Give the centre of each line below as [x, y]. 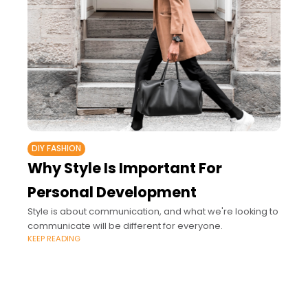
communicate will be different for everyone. [125, 226]
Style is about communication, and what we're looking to [153, 212]
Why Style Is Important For [125, 168]
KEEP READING [54, 239]
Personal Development [112, 192]
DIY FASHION [56, 149]
